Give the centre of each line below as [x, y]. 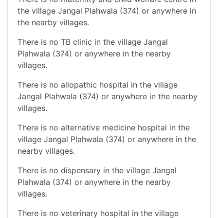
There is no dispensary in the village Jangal [97, 170]
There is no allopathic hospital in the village [98, 84]
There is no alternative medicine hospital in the [104, 127]
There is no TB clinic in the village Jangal [93, 42]
